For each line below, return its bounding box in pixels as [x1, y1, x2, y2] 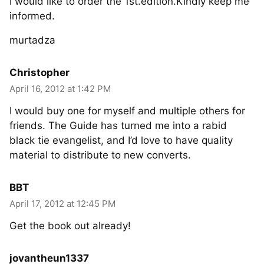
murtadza [9, 34, 55, 46]
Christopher [9, 67, 70, 78]
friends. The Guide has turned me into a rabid [9, 120, 227, 131]
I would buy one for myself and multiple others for [9, 105, 245, 117]
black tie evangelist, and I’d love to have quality [9, 134, 233, 146]
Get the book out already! [9, 220, 131, 232]
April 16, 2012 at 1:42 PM [9, 83, 111, 94]
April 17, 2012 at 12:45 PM [9, 198, 115, 209]
